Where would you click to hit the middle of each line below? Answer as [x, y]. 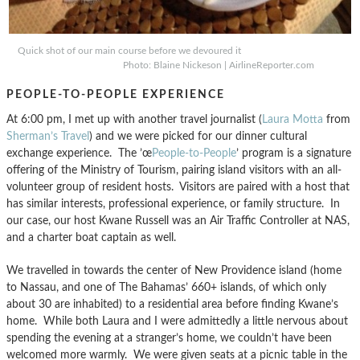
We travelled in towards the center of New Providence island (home [174, 270]
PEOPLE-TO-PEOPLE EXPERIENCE [116, 94]
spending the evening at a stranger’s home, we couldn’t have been [169, 337]
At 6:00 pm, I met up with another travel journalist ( [134, 119]
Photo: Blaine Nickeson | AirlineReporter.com [180, 65]
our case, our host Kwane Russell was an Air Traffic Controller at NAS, [178, 220]
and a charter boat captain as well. [91, 237]
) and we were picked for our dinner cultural [198, 136]
